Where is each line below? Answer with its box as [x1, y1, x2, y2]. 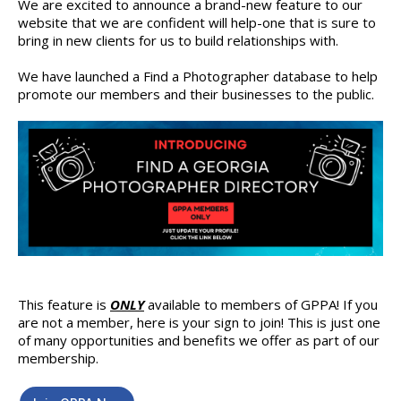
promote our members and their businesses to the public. [18, 85, 374, 104]
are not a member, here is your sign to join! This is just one [18, 312, 380, 331]
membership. [18, 348, 98, 367]
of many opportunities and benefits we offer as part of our [18, 330, 380, 349]
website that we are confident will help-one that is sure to [18, 13, 376, 32]
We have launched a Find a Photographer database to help [18, 67, 378, 86]
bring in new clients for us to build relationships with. [18, 31, 338, 50]
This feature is [18, 294, 110, 313]
